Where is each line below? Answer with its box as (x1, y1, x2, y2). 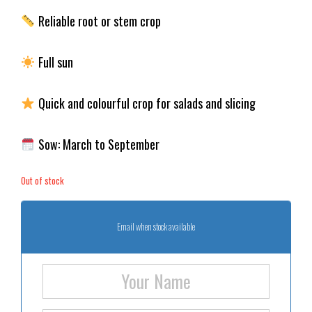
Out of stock (21, 173, 64, 187)
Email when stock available (117, 219, 195, 234)
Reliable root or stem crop (35, 11, 161, 30)
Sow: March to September (35, 134, 159, 153)
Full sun (35, 52, 73, 71)
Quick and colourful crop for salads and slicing (35, 93, 256, 112)
